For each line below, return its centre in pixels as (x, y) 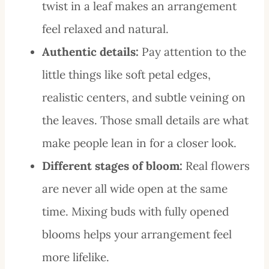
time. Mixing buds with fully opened (135, 211)
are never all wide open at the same (135, 188)
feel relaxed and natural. (105, 29)
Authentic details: (90, 51)
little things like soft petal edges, (126, 74)
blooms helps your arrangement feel (137, 234)
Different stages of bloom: (112, 165)
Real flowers (216, 165)
